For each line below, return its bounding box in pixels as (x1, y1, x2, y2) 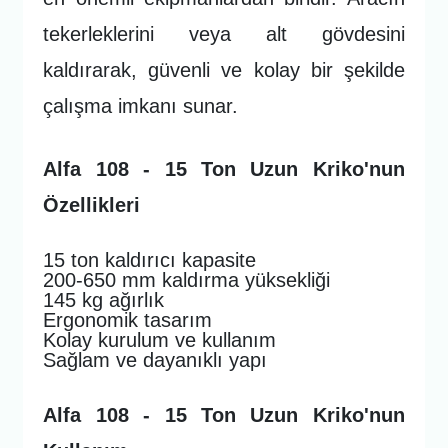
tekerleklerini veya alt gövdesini (43, 22, 405, 45)
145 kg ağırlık (43, 288, 165, 311)
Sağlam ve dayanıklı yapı (43, 348, 268, 371)
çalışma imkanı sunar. (43, 94, 239, 117)
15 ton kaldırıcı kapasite (43, 248, 257, 271)
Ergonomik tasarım (43, 308, 213, 331)
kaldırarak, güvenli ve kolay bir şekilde (43, 58, 405, 81)
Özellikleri (43, 193, 141, 216)
